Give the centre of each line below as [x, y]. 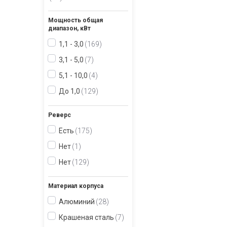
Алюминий [77, 202]
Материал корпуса [76, 186]
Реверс [60, 115]
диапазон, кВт [69, 28]
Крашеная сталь [86, 217]
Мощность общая [75, 20]
